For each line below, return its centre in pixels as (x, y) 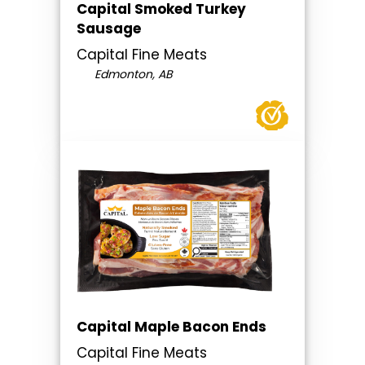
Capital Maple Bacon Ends (172, 327)
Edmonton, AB (132, 75)
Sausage (109, 29)
